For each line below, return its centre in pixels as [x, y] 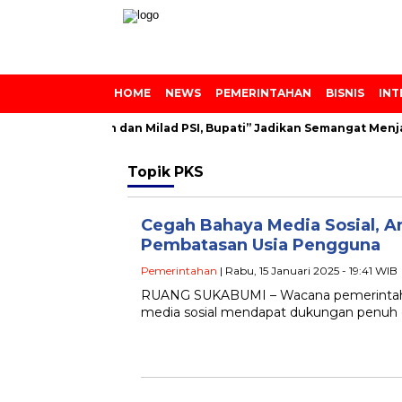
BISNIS [345, 93]
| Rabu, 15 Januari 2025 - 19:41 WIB [307, 271]
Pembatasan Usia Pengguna [261, 245]
